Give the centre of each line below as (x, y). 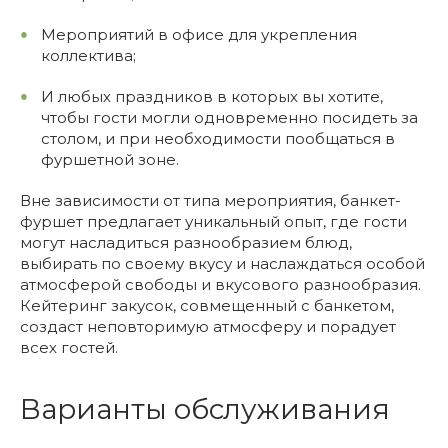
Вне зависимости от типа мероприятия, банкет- (210, 200)
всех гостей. (69, 347)
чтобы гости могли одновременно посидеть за (230, 117)
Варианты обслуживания (208, 409)
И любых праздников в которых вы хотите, (212, 96)
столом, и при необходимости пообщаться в (218, 138)
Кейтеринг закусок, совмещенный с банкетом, (207, 305)
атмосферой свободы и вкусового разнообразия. (220, 284)
